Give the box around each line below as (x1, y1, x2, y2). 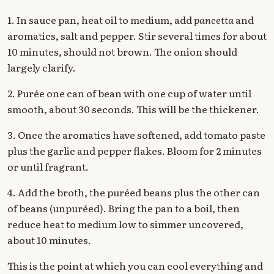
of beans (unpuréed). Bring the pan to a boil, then (7, 201, 240, 216)
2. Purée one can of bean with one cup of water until (7, 86, 251, 101)
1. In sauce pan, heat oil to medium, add (7, 12, 194, 28)
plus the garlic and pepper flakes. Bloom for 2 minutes (7, 143, 262, 158)
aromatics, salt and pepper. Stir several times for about (7, 28, 267, 43)
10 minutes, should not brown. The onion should (7, 44, 237, 59)
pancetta (194, 12, 234, 28)
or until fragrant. (7, 159, 89, 174)
